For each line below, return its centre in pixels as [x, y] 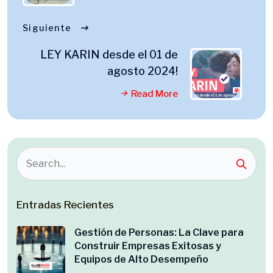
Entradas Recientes [65, 205]
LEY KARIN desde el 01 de [109, 55]
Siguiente [47, 28]
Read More [154, 94]
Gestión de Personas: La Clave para [159, 232]
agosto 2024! [143, 71]
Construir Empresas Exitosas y [148, 246]
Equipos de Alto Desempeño [141, 259]
